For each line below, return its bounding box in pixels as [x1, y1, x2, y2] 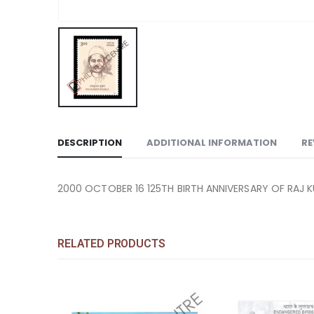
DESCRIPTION [57, 135, 122, 149]
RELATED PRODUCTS [57, 236, 165, 250]
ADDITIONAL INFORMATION [146, 135, 277, 149]
